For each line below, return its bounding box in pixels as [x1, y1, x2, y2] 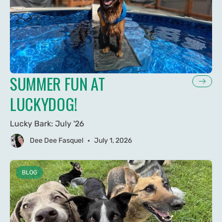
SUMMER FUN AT [10, 71, 105, 95]
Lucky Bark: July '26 [10, 118, 84, 128]
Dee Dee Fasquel [30, 136, 83, 145]
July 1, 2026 [94, 136, 132, 145]
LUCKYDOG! [10, 92, 78, 115]
